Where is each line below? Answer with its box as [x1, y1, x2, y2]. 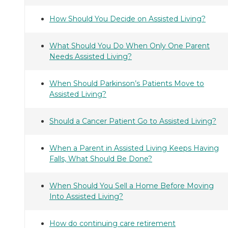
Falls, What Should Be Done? [49, 154, 152, 164]
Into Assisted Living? [49, 192, 123, 202]
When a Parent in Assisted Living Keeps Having [49, 144, 219, 153]
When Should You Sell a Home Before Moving [49, 181, 214, 191]
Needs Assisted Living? [49, 52, 132, 62]
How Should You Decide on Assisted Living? [49, 14, 206, 24]
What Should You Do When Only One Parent [49, 41, 210, 51]
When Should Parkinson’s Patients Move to [49, 79, 204, 89]
